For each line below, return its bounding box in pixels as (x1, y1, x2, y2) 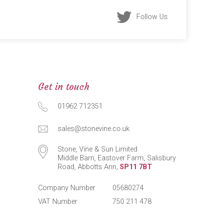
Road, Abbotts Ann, (58, 163, 120, 172)
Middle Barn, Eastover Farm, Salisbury (58, 154, 176, 163)
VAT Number (38, 197, 78, 206)
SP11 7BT (120, 163, 153, 172)
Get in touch (38, 81, 90, 93)
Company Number (38, 184, 96, 193)
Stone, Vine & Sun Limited (58, 145, 138, 154)
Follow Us (136, 13, 168, 22)
